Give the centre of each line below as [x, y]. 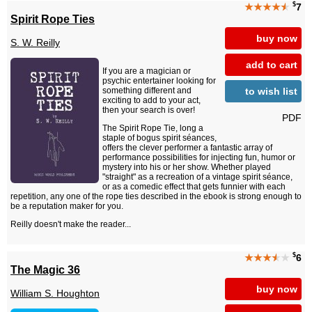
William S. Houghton [55, 294]
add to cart [272, 64]
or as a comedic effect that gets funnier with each [194, 187]
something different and [147, 91]
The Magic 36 [45, 269]
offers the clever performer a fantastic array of [187, 148]
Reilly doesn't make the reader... [71, 225]
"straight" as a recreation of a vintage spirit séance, [197, 177]
